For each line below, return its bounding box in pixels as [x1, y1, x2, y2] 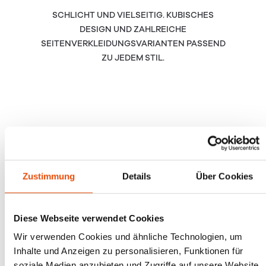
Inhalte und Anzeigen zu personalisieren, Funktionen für [14, 246, 243, 256]
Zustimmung [22, 170, 75, 181]
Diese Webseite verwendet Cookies [14, 213, 164, 223]
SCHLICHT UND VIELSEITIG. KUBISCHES [52, 9, 214, 21]
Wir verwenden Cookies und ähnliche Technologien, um [14, 232, 243, 242]
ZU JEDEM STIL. [102, 52, 164, 64]
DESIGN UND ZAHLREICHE [80, 23, 186, 35]
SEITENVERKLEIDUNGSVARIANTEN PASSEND [40, 37, 226, 49]
